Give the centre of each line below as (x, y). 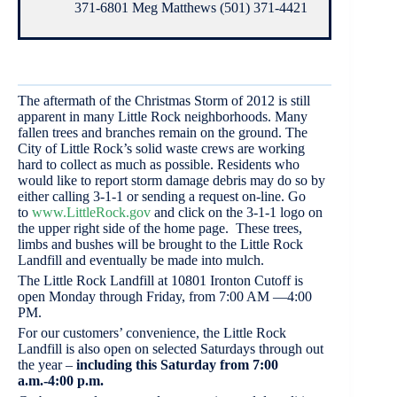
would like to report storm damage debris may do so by (171, 180)
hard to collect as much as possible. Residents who (159, 164)
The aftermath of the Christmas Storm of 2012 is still (164, 100)
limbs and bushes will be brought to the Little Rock (160, 244)
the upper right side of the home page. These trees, (160, 228)
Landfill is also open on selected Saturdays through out (171, 348)
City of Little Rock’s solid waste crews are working (161, 148)
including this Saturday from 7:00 (177, 364)
